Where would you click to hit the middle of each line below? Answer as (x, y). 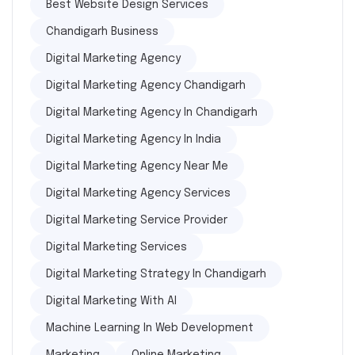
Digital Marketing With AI (111, 301)
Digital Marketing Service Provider (137, 220)
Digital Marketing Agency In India (134, 139)
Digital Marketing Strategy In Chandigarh (156, 274)
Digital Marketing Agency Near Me (137, 166)
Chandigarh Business (102, 32)
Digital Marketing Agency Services (138, 193)
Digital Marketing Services (116, 247)
